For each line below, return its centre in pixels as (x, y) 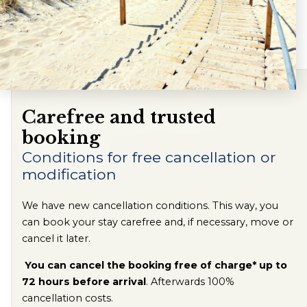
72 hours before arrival (84, 281)
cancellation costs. (69, 298)
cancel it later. (56, 239)
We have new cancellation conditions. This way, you (150, 206)
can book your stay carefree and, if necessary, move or (158, 222)
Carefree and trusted (119, 118)
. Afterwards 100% (190, 281)
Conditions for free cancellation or (149, 157)
